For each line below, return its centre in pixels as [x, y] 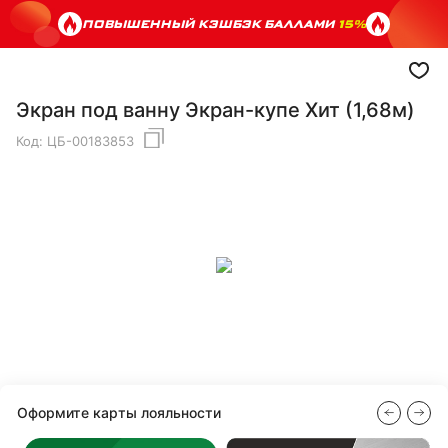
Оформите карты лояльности [119, 412]
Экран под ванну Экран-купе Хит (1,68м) [215, 110]
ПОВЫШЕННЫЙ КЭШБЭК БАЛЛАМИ [210, 23]
